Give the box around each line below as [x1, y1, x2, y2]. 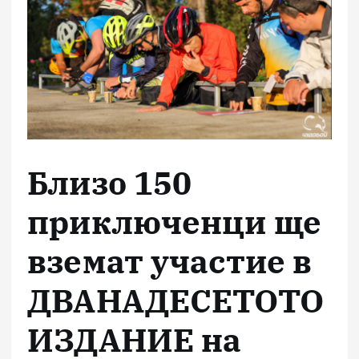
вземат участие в [27, 240, 313, 282]
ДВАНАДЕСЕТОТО [27, 279, 324, 321]
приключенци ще [27, 200, 322, 243]
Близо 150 [27, 161, 192, 204]
